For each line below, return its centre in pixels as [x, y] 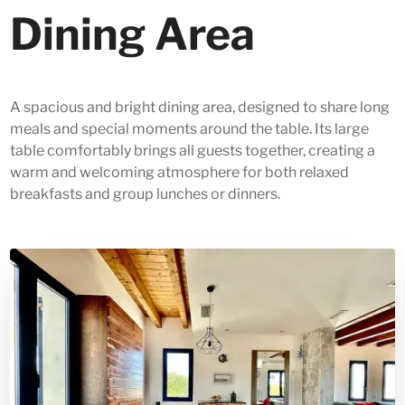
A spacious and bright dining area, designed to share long [200, 108]
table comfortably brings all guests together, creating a [193, 151]
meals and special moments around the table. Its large [190, 129]
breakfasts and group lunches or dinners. [146, 194]
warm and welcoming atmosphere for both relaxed [180, 173]
